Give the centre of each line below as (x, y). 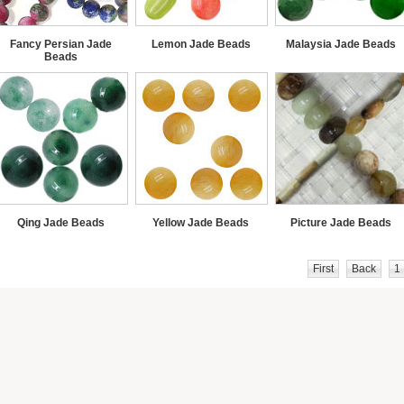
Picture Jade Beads (340, 223)
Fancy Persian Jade (61, 44)
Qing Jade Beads (61, 223)
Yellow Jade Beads (201, 223)
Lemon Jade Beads (201, 44)
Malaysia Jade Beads (340, 44)
